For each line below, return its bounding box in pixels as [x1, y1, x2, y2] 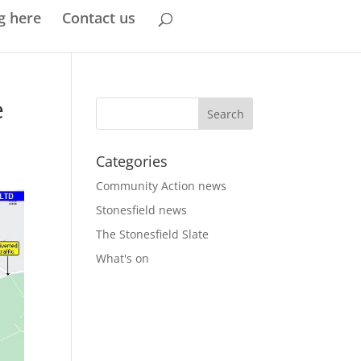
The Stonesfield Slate [96, 226, 210, 242]
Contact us [61, 7, 135, 27]
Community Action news [96, 178, 227, 193]
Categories [96, 151, 168, 171]
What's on [96, 251, 150, 266]
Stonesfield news [96, 202, 188, 218]
